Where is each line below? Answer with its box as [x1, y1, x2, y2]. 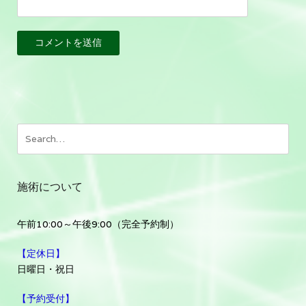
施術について [17, 180, 83, 195]
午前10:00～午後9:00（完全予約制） [17, 218, 179, 231]
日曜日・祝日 [17, 263, 74, 276]
